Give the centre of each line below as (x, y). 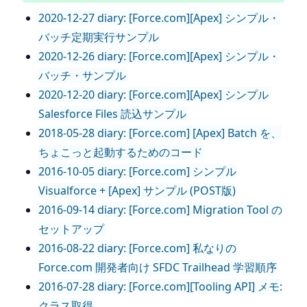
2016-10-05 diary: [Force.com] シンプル (137, 171)
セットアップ (71, 229)
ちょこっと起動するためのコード (121, 152)
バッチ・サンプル (82, 75)
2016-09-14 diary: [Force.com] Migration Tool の (160, 210)
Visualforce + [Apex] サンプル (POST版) (137, 191)
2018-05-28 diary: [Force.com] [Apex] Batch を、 (160, 133)
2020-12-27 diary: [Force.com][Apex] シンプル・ (159, 18)
